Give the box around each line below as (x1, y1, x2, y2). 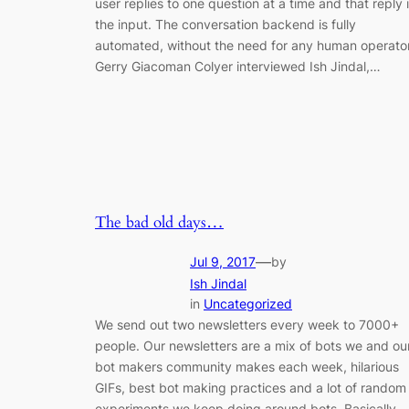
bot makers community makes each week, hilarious (95, 358, 399, 374)
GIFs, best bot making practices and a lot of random (95, 379, 406, 395)
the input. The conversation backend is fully (95, 16, 356, 32)
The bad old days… (95, 211, 224, 233)
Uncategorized (204, 295, 292, 311)
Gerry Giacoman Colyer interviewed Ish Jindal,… (95, 58, 381, 74)
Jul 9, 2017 (190, 253, 256, 269)
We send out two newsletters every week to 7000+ (95, 316, 399, 332)
